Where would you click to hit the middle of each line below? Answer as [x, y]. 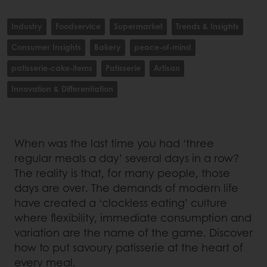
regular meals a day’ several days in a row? [127, 158]
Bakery [108, 47]
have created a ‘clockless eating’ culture [121, 203]
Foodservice [78, 26]
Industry [27, 26]
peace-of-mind [163, 47]
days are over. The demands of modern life [126, 188]
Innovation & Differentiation [62, 89]
